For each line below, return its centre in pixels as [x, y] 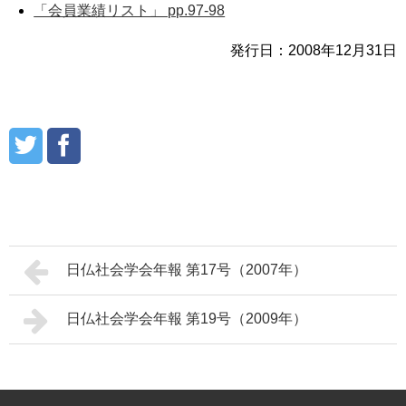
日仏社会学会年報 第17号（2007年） [186, 269]
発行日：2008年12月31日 [314, 50]
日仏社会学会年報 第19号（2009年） [186, 318]
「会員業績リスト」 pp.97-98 [130, 10]
